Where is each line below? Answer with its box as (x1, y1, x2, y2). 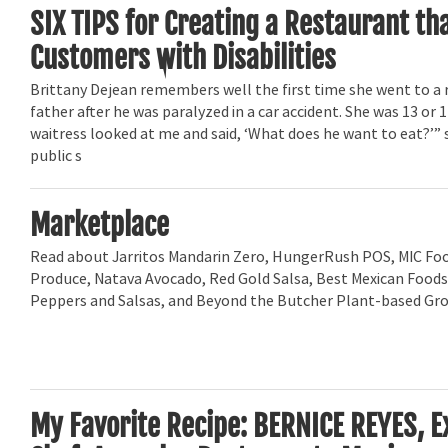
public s (30, 146, 83, 167)
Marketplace (30, 206, 170, 243)
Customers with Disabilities (30, 39, 337, 76)
